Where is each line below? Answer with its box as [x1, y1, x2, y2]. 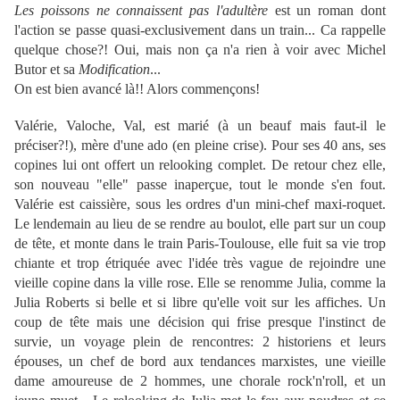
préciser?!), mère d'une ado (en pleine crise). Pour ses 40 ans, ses [14, 137, 386, 154]
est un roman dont [267, 3, 387, 19]
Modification [79, 62, 150, 78]
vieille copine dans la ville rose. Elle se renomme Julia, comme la [14, 275, 386, 291]
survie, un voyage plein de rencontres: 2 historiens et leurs [14, 334, 386, 350]
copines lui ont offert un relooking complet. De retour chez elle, [14, 157, 386, 173]
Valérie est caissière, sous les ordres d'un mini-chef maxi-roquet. [14, 196, 386, 212]
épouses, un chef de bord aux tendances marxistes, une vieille [14, 354, 386, 370]
